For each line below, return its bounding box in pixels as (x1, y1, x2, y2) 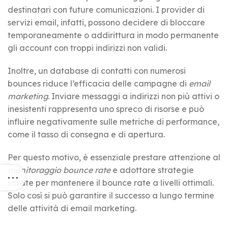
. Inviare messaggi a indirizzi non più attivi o (48, 91, 219, 101)
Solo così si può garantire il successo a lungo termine (8, 190, 214, 201)
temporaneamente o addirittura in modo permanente (8, 30, 219, 40)
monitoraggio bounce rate (8, 164, 110, 175)
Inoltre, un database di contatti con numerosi (8, 65, 186, 76)
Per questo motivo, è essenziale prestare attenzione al (8, 152, 220, 162)
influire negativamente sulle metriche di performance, (8, 116, 219, 127)
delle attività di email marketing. (8, 203, 136, 213)
